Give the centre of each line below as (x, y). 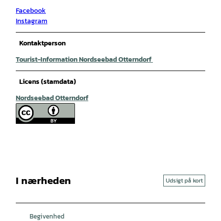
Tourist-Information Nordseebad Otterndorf (84, 59)
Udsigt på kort (184, 180)
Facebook (31, 10)
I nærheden (43, 181)
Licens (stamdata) (48, 81)
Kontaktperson (42, 43)
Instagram (32, 21)
